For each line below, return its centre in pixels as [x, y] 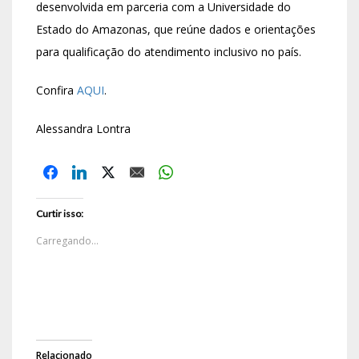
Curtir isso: [60, 214]
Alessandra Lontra [83, 129]
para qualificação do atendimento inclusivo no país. [169, 52]
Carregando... [67, 241]
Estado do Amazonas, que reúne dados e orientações [176, 29]
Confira [56, 90]
